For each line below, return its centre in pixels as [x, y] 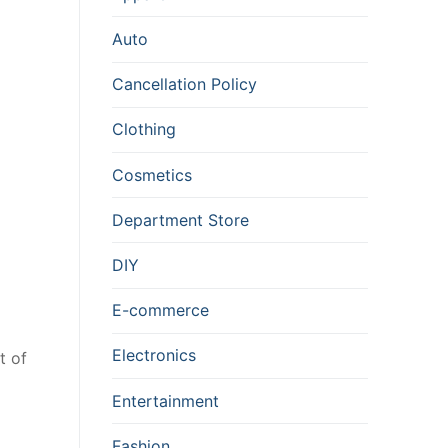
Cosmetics [152, 174]
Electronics [154, 355]
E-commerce [160, 310]
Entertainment [165, 400]
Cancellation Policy [184, 84]
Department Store [180, 219]
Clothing [144, 129]
